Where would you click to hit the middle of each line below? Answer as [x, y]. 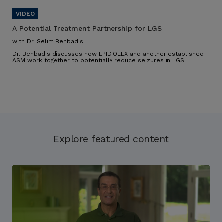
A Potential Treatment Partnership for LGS [87, 28]
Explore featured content [111, 139]
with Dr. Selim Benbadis [48, 41]
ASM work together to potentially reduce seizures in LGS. [99, 61]
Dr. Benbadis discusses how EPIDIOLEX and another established [108, 54]
